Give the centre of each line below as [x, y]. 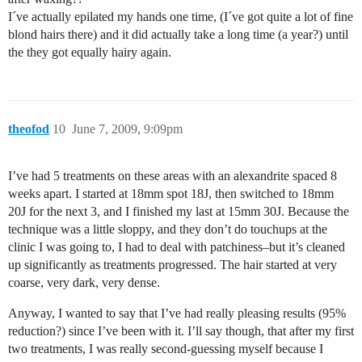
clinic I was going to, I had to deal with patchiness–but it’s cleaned [177, 246]
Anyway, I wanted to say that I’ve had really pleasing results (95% [177, 313]
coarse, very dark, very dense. [84, 282]
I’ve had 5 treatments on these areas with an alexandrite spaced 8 [173, 175]
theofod [29, 128]
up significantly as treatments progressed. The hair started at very [173, 264]
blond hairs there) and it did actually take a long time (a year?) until [178, 34]
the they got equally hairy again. [90, 52]
